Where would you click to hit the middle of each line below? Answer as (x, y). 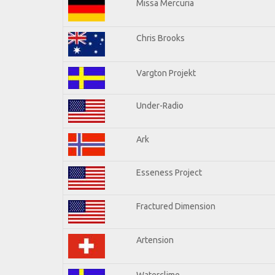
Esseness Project (169, 172)
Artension (155, 240)
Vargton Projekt (166, 73)
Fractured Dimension (176, 206)
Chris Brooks (161, 38)
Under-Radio (160, 105)
